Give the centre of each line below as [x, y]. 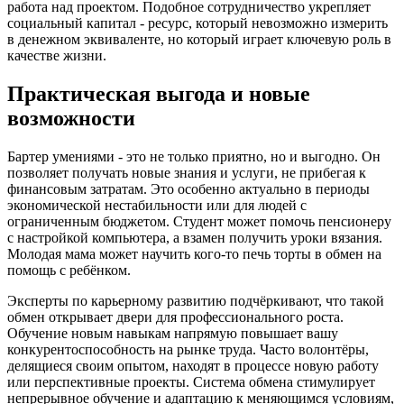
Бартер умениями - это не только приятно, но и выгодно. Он [194, 157]
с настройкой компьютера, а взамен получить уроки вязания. [195, 238]
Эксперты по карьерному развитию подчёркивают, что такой [196, 301]
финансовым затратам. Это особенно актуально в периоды [188, 189]
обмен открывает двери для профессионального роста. [175, 317]
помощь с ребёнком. [69, 271]
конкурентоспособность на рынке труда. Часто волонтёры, [188, 350]
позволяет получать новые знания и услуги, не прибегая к [187, 173]
